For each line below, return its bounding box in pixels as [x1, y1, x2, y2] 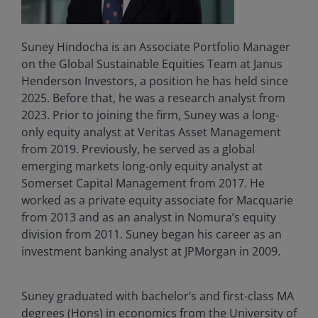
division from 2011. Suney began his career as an [21, 226, 282, 242]
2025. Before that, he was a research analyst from [21, 90, 285, 106]
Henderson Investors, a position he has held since [21, 73, 288, 89]
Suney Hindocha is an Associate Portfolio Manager [21, 39, 290, 55]
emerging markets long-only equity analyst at [21, 158, 263, 174]
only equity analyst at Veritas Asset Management [21, 124, 281, 140]
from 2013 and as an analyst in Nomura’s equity [21, 209, 276, 225]
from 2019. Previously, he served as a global [21, 141, 255, 157]
